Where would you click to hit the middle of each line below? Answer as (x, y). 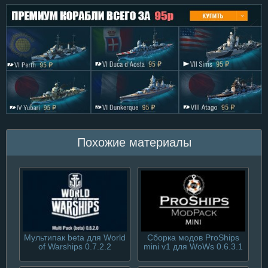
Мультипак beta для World (74, 238)
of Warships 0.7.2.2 (74, 247)
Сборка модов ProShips (193, 238)
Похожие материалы (134, 142)
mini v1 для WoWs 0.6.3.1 (193, 247)
